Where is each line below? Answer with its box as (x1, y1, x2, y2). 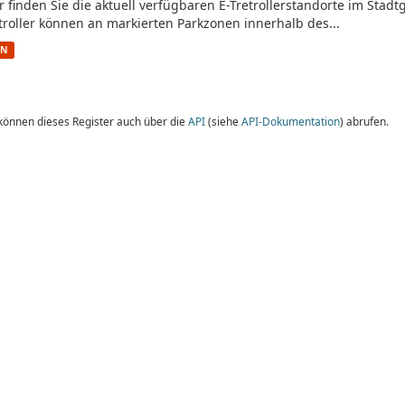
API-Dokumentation (241, 114, 340, 128)
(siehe (205, 114, 241, 128)
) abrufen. (340, 114, 389, 128)
